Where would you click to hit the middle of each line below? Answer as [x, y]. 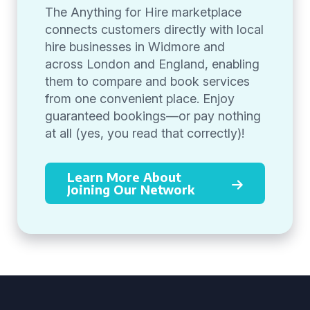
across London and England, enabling [152, 64]
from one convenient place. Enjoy [140, 99]
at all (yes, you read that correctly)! [145, 133]
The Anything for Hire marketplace [143, 12]
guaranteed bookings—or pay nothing [153, 116]
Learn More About [124, 177]
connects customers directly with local [154, 29]
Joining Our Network [131, 189]
